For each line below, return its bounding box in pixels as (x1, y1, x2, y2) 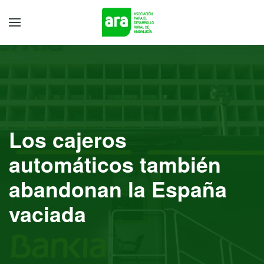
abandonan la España (9, 174, 227, 204)
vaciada (9, 199, 86, 229)
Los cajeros (9, 124, 127, 154)
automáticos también (9, 149, 221, 179)
